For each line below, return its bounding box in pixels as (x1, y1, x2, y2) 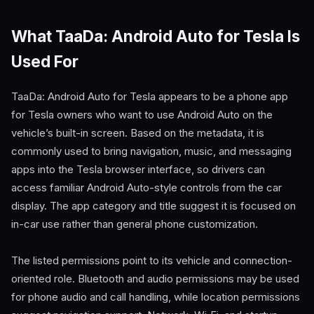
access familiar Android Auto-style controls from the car (11, 181, 282, 195)
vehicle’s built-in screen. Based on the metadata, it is (11, 126, 264, 140)
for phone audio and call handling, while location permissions (11, 290, 300, 304)
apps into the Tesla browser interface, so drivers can (11, 163, 265, 177)
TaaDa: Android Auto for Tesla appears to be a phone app (11, 90, 288, 104)
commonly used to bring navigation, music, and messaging (11, 144, 292, 158)
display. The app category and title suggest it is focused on (11, 199, 296, 213)
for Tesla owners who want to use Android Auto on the (11, 108, 273, 122)
